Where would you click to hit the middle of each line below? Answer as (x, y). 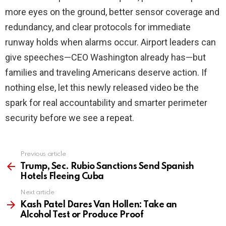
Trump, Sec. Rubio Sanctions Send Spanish (107, 167)
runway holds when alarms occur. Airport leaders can (110, 42)
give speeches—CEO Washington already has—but (105, 58)
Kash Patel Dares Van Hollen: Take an (99, 205)
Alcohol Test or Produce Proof (82, 215)
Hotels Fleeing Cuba (62, 177)
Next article (37, 193)
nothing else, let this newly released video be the (102, 88)
